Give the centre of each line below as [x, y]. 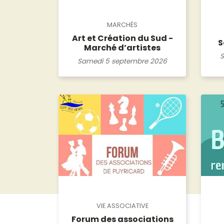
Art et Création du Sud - [122, 38]
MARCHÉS [122, 24]
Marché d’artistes [122, 47]
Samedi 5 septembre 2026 [122, 61]
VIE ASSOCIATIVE [122, 205]
